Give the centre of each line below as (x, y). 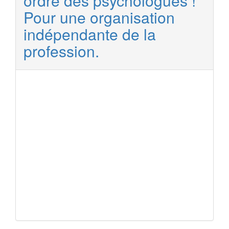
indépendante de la (90, 34)
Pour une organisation (99, 17)
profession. (61, 51)
